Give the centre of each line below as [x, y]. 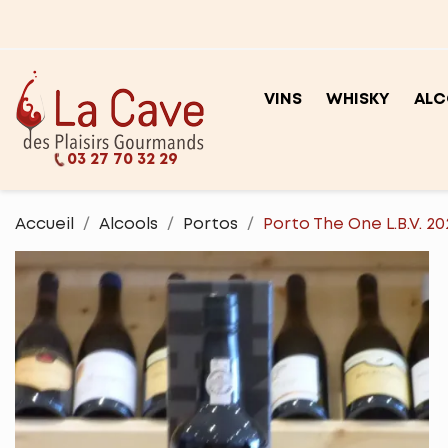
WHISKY [358, 99]
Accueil [44, 224]
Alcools [128, 224]
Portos [210, 224]
